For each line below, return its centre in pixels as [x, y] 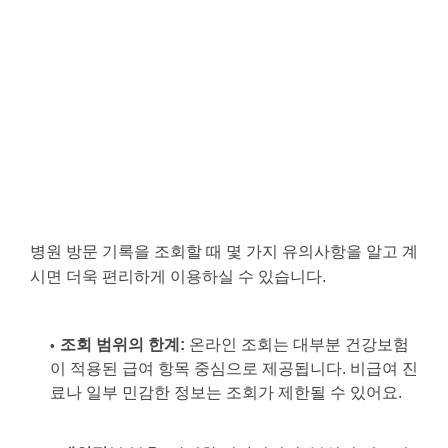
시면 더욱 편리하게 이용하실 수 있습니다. [178, 276]
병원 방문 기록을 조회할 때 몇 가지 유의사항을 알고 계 [224, 251]
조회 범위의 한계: [122, 344]
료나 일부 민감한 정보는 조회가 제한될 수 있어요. [226, 392]
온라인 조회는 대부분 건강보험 [297, 344]
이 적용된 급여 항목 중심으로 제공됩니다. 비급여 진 [234, 368]
